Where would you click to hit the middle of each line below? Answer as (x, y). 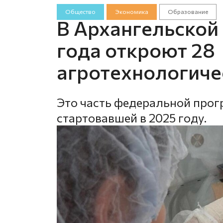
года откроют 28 (136, 49)
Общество (80, 12)
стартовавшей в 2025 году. (132, 117)
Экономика (131, 12)
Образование (188, 12)
